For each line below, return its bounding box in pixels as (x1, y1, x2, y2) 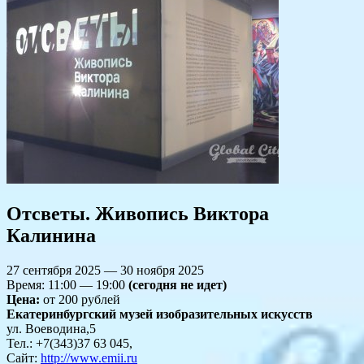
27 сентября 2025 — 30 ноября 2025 (6, 263, 204, 278)
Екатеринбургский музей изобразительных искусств (6, 307, 313, 322)
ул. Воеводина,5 (6, 322, 96, 336)
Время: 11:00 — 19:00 (6, 278, 128, 292)
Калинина (6, 225, 96, 247)
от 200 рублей (40, 292, 120, 307)
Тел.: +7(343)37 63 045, (6, 336, 132, 351)
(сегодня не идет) (128, 278, 227, 292)
